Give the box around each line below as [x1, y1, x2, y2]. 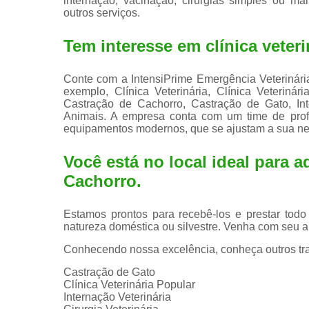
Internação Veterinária [63, 290, 171, 303]
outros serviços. [63, 6, 140, 19]
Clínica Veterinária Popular [63, 278, 195, 290]
